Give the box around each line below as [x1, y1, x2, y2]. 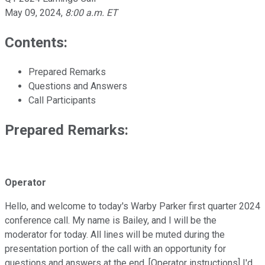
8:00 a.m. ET [65, 7, 118, 18]
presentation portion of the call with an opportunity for [5, 243, 226, 255]
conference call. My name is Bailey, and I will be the [5, 215, 216, 227]
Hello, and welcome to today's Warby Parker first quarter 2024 [5, 201, 260, 212]
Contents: [5, 34, 67, 51]
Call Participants [28, 94, 96, 106]
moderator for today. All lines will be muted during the [5, 229, 225, 241]
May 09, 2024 [5, 7, 61, 18]
